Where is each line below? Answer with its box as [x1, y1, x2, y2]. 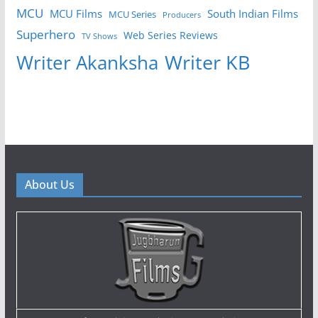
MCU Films [49, 6, 102, 21]
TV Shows [81, 31, 117, 41]
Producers [162, 9, 201, 20]
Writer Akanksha [16, 49, 158, 75]
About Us [24, 176, 75, 192]
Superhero [16, 26, 75, 43]
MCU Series [108, 7, 156, 21]
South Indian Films [207, 6, 298, 21]
